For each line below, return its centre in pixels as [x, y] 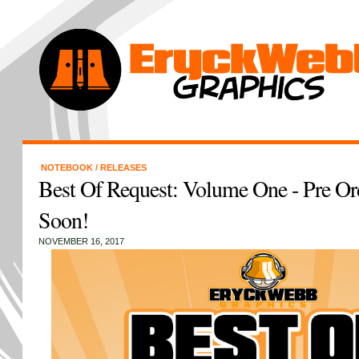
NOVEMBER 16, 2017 [81, 241]
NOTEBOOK [68, 167]
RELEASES [123, 167]
